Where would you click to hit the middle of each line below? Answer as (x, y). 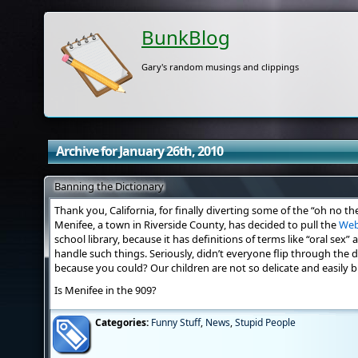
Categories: (122, 322)
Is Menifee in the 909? (105, 290)
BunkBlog (186, 37)
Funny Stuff (176, 322)
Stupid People (265, 322)
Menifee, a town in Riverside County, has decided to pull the (197, 225)
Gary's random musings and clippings (220, 67)
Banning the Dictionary (109, 186)
